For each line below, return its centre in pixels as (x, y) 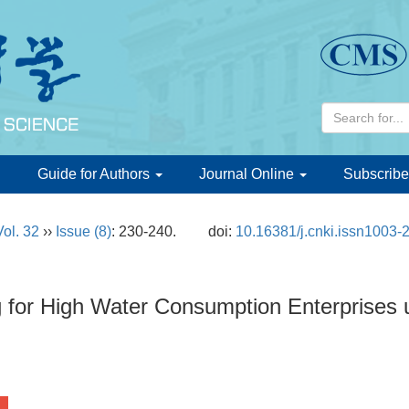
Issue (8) (84, 231)
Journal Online (248, 174)
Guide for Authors (95, 174)
